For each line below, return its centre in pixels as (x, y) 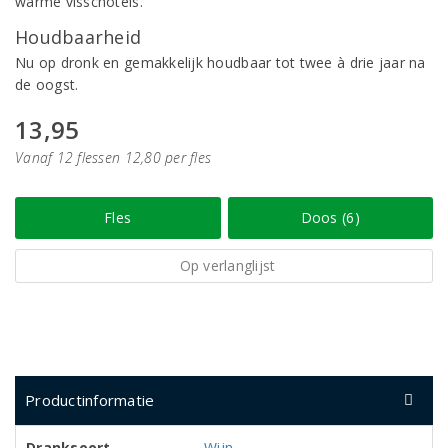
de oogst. (47, 84)
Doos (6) (330, 217)
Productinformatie (90, 400)
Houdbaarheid (78, 37)
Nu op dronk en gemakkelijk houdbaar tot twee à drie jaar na (220, 62)
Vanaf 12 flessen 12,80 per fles (113, 157)
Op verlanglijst (227, 265)
